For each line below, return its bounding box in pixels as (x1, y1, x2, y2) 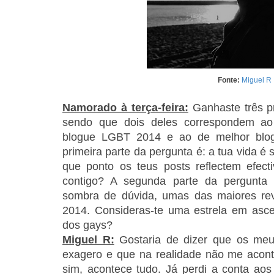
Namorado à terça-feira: (62, 102, 188, 114)
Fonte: (218, 76, 242, 85)
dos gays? (62, 219, 113, 232)
